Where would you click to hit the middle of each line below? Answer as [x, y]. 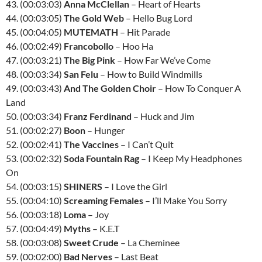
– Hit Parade [144, 32]
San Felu [81, 74]
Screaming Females [104, 200]
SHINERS [83, 186]
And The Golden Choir [110, 88]
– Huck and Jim [163, 116]
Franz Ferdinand [98, 116]
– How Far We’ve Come [163, 60]
